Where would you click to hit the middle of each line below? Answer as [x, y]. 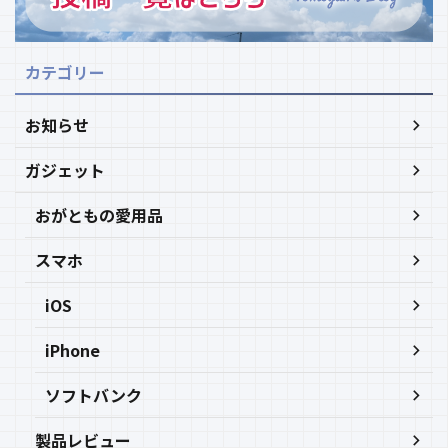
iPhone [72, 350]
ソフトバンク [93, 395]
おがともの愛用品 [99, 215]
